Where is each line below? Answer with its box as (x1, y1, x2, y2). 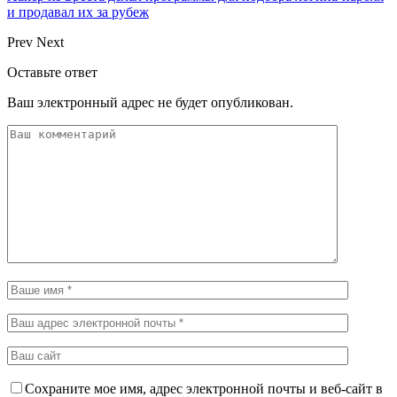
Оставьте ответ (7, 64, 97, 80)
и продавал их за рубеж (7, 4, 149, 19)
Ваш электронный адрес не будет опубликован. (7, 94, 293, 110)
